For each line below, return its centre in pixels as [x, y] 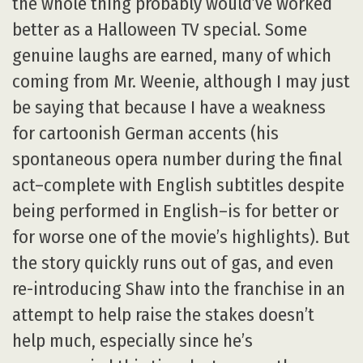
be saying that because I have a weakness [169, 107]
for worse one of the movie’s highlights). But [181, 237]
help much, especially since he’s [132, 340]
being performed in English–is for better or [175, 211]
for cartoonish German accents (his [145, 133]
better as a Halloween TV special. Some [160, 29]
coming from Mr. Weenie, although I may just [181, 81]
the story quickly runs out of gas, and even [173, 263]
